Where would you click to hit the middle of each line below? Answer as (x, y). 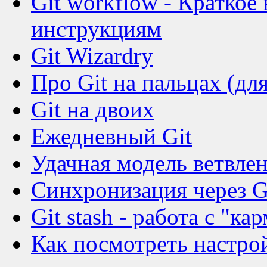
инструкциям (96, 29)
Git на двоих (93, 109)
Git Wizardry (92, 56)
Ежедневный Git (111, 136)
